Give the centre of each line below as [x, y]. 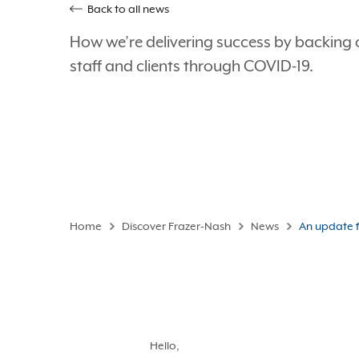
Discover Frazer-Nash [176, 226]
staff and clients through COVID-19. [192, 66]
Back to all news [128, 9]
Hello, [165, 345]
